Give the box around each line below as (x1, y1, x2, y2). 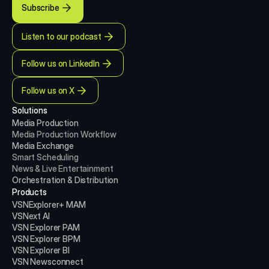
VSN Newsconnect (12, 256, 83, 267)
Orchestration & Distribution (12, 175, 119, 185)
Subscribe (22, 2, 59, 13)
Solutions (12, 105, 47, 115)
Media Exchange (12, 141, 74, 151)
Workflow (80, 129, 116, 139)
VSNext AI (12, 211, 50, 221)
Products (12, 187, 47, 197)
